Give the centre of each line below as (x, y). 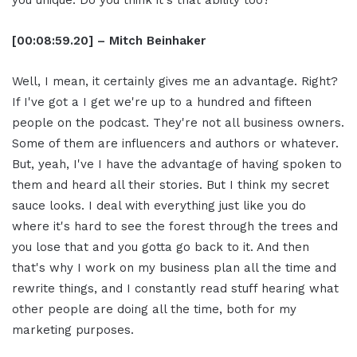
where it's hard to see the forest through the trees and (175, 227)
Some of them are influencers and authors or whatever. (175, 144)
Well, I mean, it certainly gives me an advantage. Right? (175, 82)
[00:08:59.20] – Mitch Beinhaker (109, 41)
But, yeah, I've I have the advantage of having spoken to (177, 165)
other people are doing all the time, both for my (154, 310)
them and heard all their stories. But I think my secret (171, 185)
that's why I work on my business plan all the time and (174, 268)
